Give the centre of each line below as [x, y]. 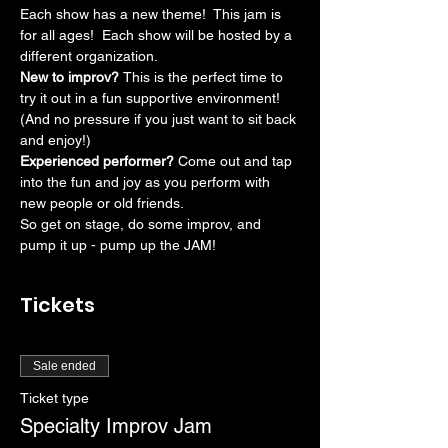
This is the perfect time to [205, 77]
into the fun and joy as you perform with [147, 182]
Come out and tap [237, 161]
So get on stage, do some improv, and [142, 224]
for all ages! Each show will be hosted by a [158, 35]
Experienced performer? [99, 161]
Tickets [57, 305]
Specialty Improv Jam [116, 426]
